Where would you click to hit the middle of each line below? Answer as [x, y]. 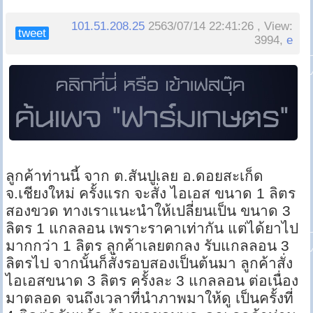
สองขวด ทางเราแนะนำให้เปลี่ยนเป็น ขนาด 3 [148, 211]
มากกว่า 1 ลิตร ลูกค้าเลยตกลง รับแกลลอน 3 [148, 246]
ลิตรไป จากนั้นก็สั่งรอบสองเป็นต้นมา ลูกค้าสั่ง [150, 263]
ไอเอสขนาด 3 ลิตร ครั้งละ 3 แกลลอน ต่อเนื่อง [152, 281]
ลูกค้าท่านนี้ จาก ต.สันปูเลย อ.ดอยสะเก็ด [135, 176]
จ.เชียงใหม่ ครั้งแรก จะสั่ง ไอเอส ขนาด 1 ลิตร [151, 194]
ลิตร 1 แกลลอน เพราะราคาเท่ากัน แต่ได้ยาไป [152, 228]
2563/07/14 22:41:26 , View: [219, 27]
